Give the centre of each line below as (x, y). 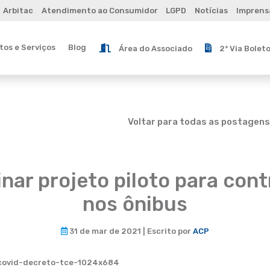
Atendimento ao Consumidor (99, 11)
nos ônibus (135, 204)
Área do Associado (155, 48)
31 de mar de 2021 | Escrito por (130, 231)
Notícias (212, 11)
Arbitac (18, 11)
